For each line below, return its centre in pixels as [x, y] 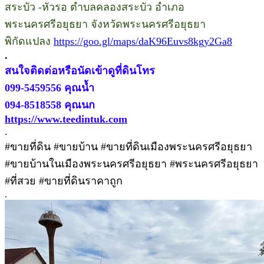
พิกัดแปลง [29, 41]
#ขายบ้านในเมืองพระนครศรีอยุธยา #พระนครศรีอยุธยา [131, 164]
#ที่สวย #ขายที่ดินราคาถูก [64, 181]
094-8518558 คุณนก [50, 105]
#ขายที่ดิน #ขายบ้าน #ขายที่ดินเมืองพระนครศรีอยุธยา [128, 146]
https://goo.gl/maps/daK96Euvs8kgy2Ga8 [143, 41]
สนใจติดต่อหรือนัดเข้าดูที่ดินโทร [80, 70]
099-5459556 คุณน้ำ [49, 88]
